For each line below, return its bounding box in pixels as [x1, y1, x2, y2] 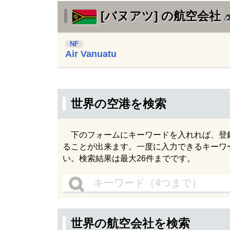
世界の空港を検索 [71, 97, 166, 110]
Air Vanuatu [65, 49, 117, 59]
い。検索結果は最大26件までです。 [63, 154, 195, 163]
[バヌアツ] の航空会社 [100, 9, 221, 23]
